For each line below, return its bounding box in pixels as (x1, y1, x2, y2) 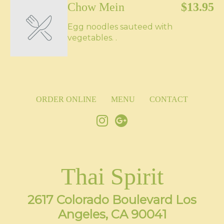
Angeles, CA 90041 (57, 207, 166, 221)
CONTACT (149, 95, 188, 103)
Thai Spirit (60, 163, 163, 189)
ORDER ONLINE (36, 95, 96, 103)
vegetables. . (67, 33, 117, 42)
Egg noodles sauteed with (67, 22, 172, 31)
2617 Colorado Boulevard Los (27, 192, 196, 207)
